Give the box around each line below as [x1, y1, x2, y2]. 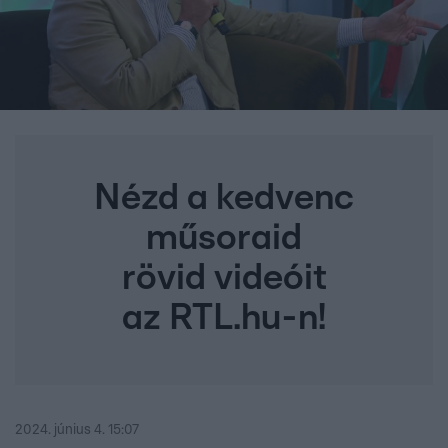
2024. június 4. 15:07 [15, 423, 139, 438]
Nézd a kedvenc [94, 180, 354, 217]
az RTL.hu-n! [122, 300, 326, 337]
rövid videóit [121, 260, 327, 297]
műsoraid [146, 220, 302, 257]
